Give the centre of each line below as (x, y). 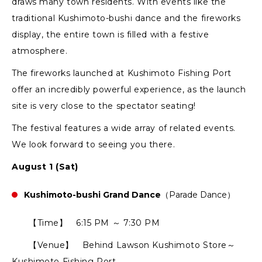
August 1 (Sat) (45, 167)
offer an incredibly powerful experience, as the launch (129, 90)
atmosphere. (40, 51)
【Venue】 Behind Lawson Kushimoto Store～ (124, 245)
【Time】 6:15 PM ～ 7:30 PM (86, 223)
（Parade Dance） (198, 195)
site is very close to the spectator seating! (104, 106)
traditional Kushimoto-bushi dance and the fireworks (126, 18)
